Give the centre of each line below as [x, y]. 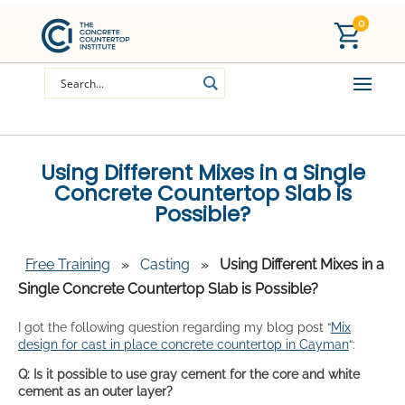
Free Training [68, 264]
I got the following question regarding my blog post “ [174, 327]
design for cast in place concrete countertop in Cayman [184, 344]
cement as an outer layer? [95, 391]
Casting [165, 264]
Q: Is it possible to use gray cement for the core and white [189, 374]
